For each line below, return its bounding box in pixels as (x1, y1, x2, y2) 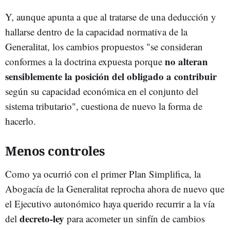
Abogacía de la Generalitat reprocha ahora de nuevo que (5, 182, 224, 195)
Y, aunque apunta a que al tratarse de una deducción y (5, 10, 216, 23)
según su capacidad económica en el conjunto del (5, 84, 198, 98)
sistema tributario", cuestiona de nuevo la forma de (5, 99, 202, 112)
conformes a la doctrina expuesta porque (5, 54, 165, 68)
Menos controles (5, 142, 105, 159)
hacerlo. (5, 114, 36, 127)
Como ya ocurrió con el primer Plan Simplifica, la (5, 167, 201, 180)
